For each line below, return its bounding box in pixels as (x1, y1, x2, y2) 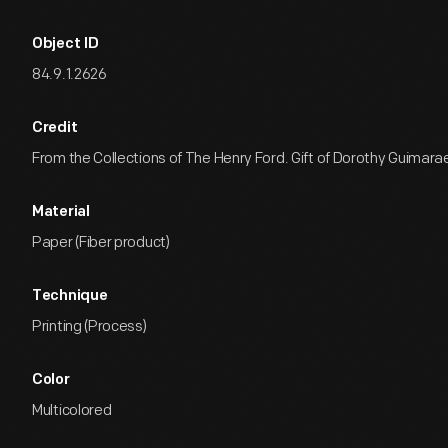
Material (32, 205, 90, 220)
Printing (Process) (32, 317, 147, 336)
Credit (32, 121, 78, 136)
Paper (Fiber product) (32, 233, 170, 252)
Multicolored (32, 401, 112, 420)
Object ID (32, 37, 99, 52)
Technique (32, 289, 108, 304)
